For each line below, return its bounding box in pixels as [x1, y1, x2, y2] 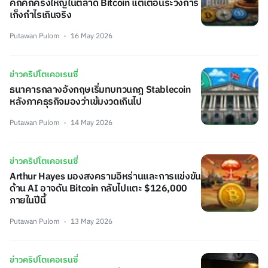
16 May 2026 [71, 31, 112, 42]
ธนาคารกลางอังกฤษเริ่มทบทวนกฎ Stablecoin [10, 82, 191, 98]
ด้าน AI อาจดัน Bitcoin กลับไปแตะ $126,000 [10, 181, 187, 197]
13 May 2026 [71, 216, 112, 227]
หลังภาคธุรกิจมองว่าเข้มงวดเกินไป [10, 94, 142, 110]
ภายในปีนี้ [10, 193, 46, 209]
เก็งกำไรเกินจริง [10, 7, 72, 23]
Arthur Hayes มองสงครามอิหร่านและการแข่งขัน [10, 169, 201, 185]
